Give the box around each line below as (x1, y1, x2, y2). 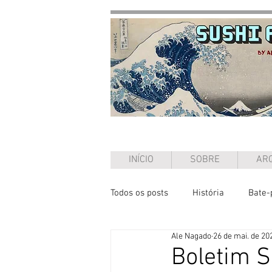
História (192, 187, 224, 199)
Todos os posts (110, 187, 168, 199)
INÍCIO (128, 154, 154, 166)
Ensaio (135, 236, 161, 247)
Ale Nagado (171, 231, 211, 242)
